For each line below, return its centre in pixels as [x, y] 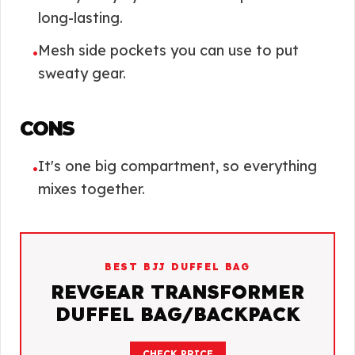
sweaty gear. [82, 73]
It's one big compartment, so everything [177, 166]
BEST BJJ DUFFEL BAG [177, 267]
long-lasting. [80, 18]
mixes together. [92, 189]
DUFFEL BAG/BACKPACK [177, 314]
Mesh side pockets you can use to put [168, 50]
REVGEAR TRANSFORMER [177, 292]
